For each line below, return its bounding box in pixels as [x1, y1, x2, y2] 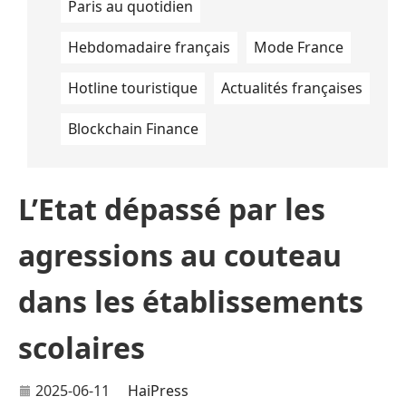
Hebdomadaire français [68, 37, 230, 57]
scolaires [18, 328, 145, 367]
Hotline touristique [68, 78, 198, 98]
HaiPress [128, 381, 188, 401]
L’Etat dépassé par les [18, 189, 325, 228]
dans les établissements [18, 282, 363, 321]
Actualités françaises [221, 78, 362, 98]
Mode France [254, 37, 343, 57]
